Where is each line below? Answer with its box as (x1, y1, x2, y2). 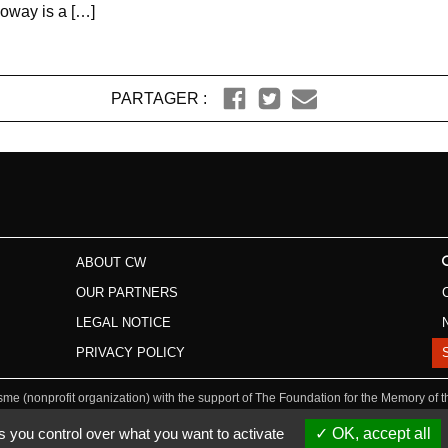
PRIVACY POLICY (75, 344, 185, 360)
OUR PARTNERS (75, 284, 178, 300)
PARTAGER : (111, 89, 207, 107)
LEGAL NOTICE (75, 314, 171, 330)
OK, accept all (328, 425, 431, 442)
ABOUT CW (75, 254, 146, 270)
